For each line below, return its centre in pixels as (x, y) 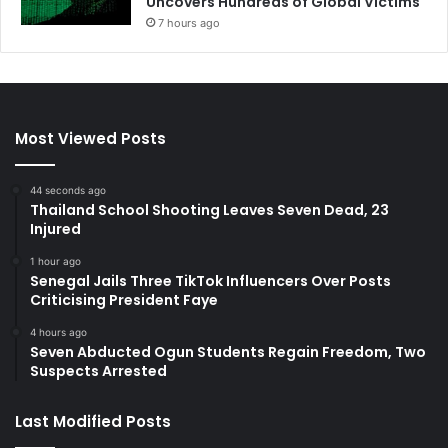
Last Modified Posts (93, 422)
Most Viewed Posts (90, 139)
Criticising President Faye (124, 300)
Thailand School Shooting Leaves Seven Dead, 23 (209, 210)
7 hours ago (189, 23)
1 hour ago (55, 261)
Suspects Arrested (98, 371)
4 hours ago (58, 332)
